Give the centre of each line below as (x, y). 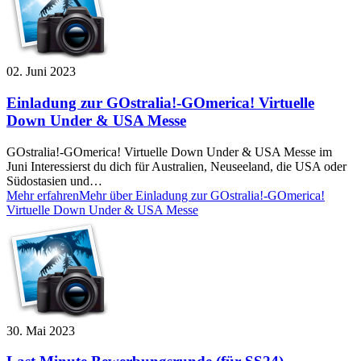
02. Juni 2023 (41, 72)
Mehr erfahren (43, 195)
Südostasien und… (54, 180)
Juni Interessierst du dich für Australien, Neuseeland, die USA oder (176, 166)
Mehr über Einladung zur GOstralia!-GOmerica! (202, 195)
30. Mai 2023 (41, 330)
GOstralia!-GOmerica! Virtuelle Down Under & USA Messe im (169, 151)
